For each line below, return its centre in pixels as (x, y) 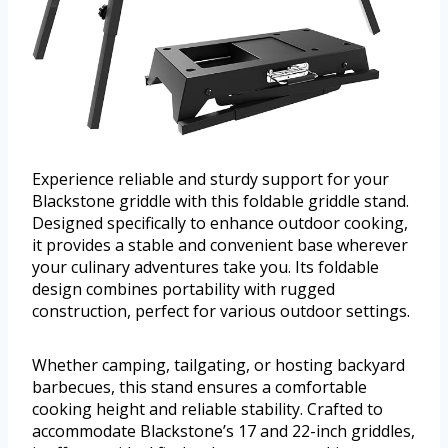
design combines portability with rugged (183, 289)
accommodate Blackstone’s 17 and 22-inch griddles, (223, 431)
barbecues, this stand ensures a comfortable (199, 387)
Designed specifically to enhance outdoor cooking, (220, 223)
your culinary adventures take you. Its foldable (205, 267)
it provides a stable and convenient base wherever (220, 245)
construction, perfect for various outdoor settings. (221, 311)
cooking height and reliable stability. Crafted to (207, 409)
